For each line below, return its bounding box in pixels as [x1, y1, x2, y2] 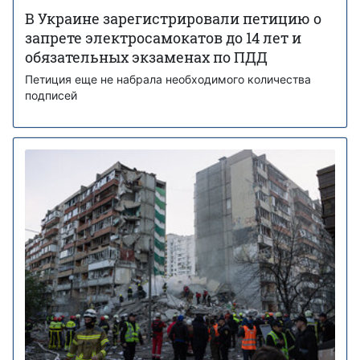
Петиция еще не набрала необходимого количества [25, 72, 311, 86]
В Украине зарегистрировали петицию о [25, 8, 321, 28]
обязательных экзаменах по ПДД [25, 47, 268, 67]
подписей [25, 88, 77, 102]
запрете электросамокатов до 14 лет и [25, 27, 301, 47]
